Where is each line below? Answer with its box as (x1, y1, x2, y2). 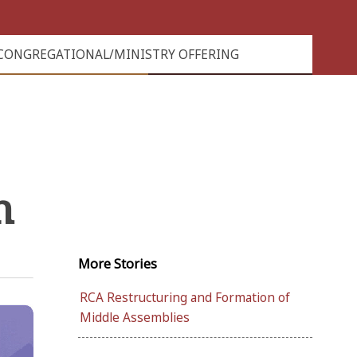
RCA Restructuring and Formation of (80, 288, 290, 306)
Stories (114, 254, 157, 273)
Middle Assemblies (80, 308, 190, 326)
